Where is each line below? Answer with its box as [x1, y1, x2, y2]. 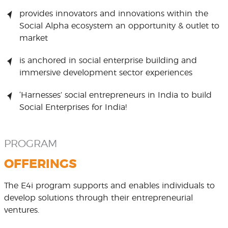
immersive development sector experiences [19, 69, 192, 77]
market [19, 34, 48, 42]
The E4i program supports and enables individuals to [4, 182, 215, 190]
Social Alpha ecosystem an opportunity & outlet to [19, 22, 219, 30]
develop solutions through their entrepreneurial [4, 194, 193, 202]
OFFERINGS [4, 158, 77, 170]
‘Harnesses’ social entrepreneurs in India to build [19, 91, 212, 99]
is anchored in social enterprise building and [19, 56, 197, 65]
